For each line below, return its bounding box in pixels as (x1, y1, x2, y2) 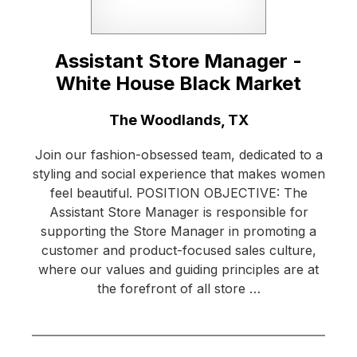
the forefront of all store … (96, 280, 261, 297)
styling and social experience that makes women (32, 166, 325, 182)
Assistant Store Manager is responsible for (49, 204, 308, 221)
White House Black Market (56, 72, 301, 96)
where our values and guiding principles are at (38, 261, 319, 278)
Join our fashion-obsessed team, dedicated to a (34, 147, 323, 163)
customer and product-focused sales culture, (41, 242, 316, 259)
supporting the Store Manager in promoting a (41, 223, 316, 240)
